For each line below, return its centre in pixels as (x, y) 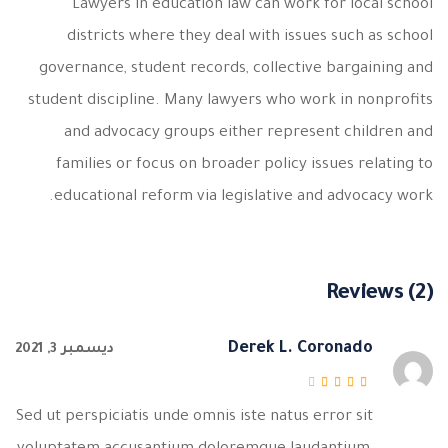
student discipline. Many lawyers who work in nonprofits (230, 101)
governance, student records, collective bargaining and (236, 69)
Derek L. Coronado (300, 349)
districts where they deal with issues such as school (250, 37)
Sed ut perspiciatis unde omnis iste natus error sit (194, 417)
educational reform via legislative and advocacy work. (243, 197)
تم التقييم (315, 414)
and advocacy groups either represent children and (248, 133)
